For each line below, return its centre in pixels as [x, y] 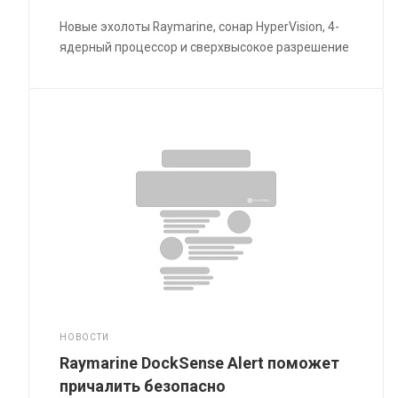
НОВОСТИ [84, 338]
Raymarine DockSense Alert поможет [200, 363]
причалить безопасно [143, 386]
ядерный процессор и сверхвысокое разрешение [205, 47]
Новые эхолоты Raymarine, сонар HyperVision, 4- [200, 26]
